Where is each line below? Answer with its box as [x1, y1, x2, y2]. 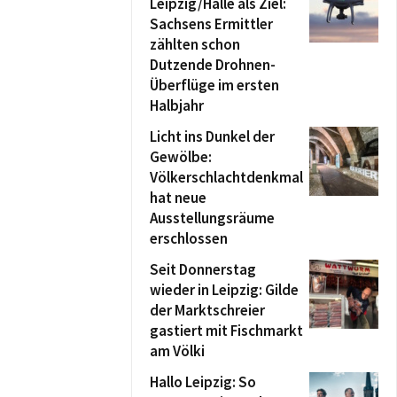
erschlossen [150, 229, 228, 248]
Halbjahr [150, 96, 204, 115]
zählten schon [150, 35, 240, 54]
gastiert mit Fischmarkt [150, 321, 303, 340]
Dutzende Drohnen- [150, 55, 276, 74]
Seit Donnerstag [150, 260, 256, 279]
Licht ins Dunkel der [150, 127, 275, 146]
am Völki [150, 341, 205, 361]
